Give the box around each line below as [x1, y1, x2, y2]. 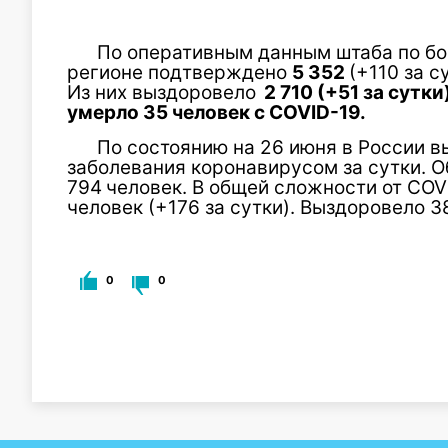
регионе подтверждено [67, 61, 292, 84]
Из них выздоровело [67, 81, 256, 104]
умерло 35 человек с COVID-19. [67, 101, 366, 124]
